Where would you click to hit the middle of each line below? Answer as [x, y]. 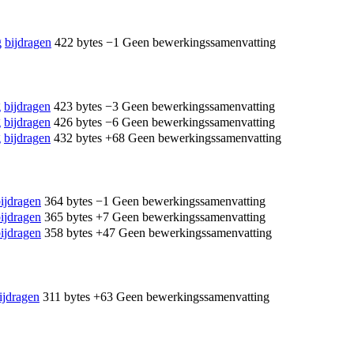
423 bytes [78, 106]
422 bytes [79, 42]
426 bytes [78, 122]
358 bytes [68, 233]
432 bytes [78, 137]
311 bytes [66, 296]
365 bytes [68, 217]
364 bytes [68, 201]
